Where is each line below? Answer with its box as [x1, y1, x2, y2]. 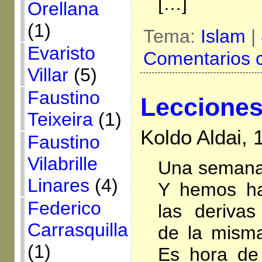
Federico [27, 198, 101, 219]
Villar [27, 64, 68, 85]
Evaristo [27, 43, 95, 64]
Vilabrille [27, 153, 98, 174]
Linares [27, 175, 89, 196]
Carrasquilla [27, 219, 128, 240]
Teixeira [27, 109, 93, 130]
